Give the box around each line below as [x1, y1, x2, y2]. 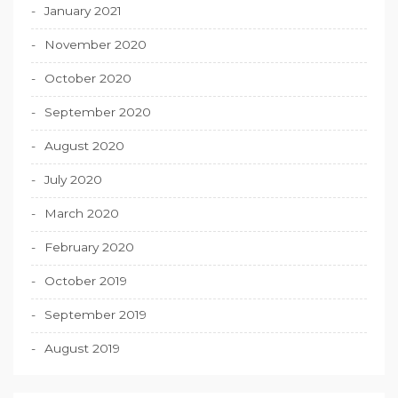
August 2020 [44, 139, 124, 154]
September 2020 [44, 105, 151, 120]
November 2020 [44, 37, 147, 52]
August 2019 [44, 341, 120, 356]
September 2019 [44, 307, 147, 322]
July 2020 [44, 172, 102, 187]
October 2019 [44, 274, 127, 289]
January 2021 [44, 4, 122, 19]
